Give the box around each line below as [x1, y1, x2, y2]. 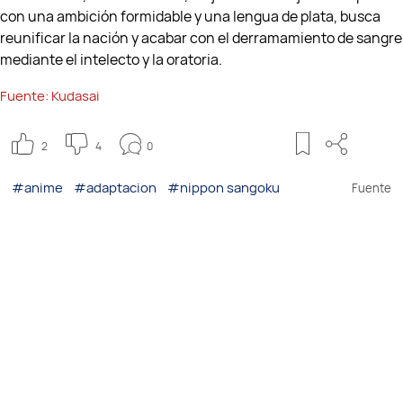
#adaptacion [74, 178, 159, 198]
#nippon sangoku [167, 178, 282, 198]
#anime [12, 178, 66, 198]
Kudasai [51, 86, 100, 106]
